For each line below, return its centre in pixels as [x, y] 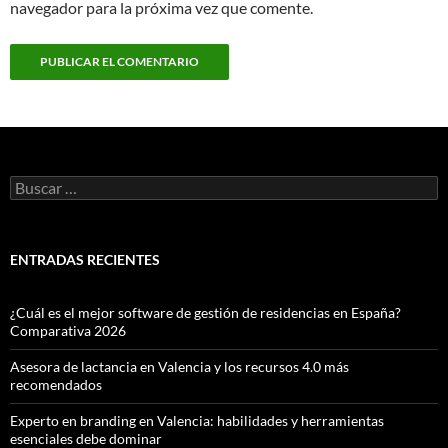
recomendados [56, 385]
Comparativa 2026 [68, 331]
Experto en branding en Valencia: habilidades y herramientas [197, 421]
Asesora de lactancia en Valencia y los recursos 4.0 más [179, 367]
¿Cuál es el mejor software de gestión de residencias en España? [205, 313]
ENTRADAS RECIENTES [85, 260]
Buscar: [32, 184]
